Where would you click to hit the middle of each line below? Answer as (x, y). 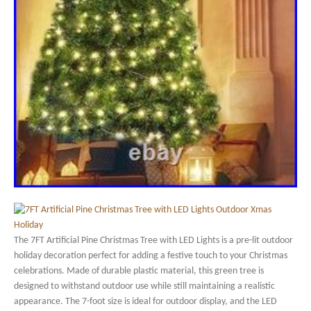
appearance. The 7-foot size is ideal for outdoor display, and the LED (145, 302)
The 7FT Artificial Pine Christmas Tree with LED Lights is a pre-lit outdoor (153, 241)
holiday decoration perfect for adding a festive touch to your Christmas (151, 256)
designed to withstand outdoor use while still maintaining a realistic (144, 287)
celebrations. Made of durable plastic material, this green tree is (139, 271)
